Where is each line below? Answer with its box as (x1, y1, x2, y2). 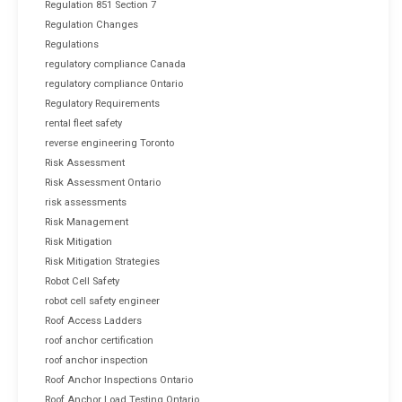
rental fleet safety (45, 117, 122, 129)
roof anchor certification (45, 334, 153, 346)
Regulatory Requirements (45, 97, 160, 109)
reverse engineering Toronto (45, 136, 174, 149)
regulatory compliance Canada (45, 57, 186, 70)
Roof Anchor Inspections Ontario (45, 373, 193, 386)
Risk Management (45, 215, 128, 228)
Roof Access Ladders (45, 314, 142, 327)
